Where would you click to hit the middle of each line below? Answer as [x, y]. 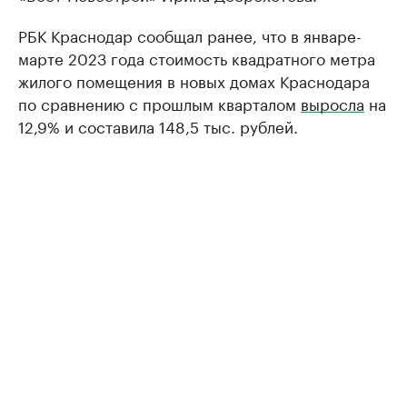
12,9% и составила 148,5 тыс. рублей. [158, 125]
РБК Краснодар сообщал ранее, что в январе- [190, 35]
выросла [333, 103]
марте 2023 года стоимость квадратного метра [197, 57]
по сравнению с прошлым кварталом [159, 103]
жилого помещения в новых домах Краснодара [194, 80]
